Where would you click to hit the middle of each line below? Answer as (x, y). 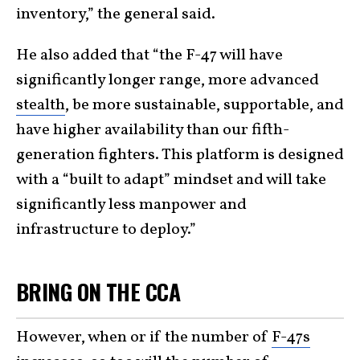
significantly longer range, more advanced (168, 80)
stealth (41, 105)
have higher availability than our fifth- (153, 130)
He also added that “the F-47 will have (149, 55)
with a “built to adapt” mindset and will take (171, 180)
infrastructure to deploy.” (106, 229)
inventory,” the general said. (116, 14)
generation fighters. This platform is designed (180, 155)
